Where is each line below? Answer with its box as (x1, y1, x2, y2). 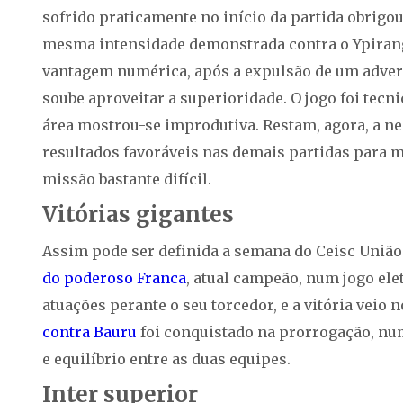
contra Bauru (42, 323, 137, 342)
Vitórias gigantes (42, 201, 234, 229)
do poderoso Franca (42, 269, 186, 288)
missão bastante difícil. (42, 170, 211, 189)
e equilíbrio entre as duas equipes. (42, 350, 291, 369)
